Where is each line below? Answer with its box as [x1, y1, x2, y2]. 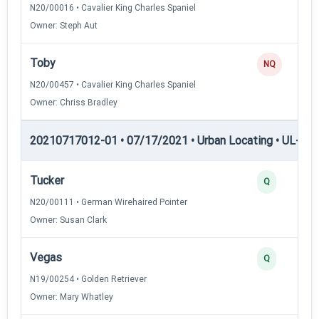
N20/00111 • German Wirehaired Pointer [30, 197, 187, 207]
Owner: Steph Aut [30, 20, 98, 31]
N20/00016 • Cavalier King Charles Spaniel [30, 2, 196, 13]
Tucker [30, 173, 64, 187]
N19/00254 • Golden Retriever [30, 273, 147, 284]
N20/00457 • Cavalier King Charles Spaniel [30, 79, 196, 90]
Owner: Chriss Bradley [30, 97, 117, 108]
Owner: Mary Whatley [30, 291, 113, 302]
